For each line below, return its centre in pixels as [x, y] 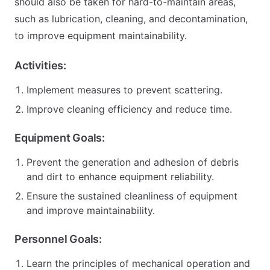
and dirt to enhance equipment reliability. [120, 177]
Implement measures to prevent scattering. [124, 90]
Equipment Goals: [60, 138]
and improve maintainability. [91, 210]
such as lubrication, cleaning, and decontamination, [131, 19]
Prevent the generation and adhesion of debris [133, 162]
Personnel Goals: [58, 239]
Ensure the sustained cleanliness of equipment [132, 196]
